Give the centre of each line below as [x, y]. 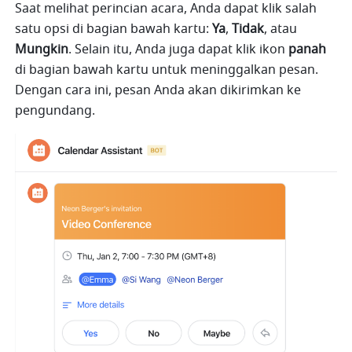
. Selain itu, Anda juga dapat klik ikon [179, 50]
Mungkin [42, 50]
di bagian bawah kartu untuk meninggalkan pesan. [167, 70]
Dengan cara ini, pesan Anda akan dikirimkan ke [158, 91]
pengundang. [55, 111]
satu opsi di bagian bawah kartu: [114, 29]
